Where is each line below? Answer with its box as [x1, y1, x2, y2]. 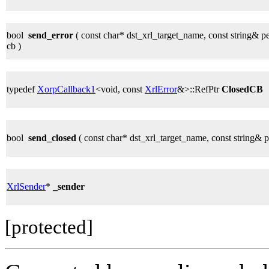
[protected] [5, 216, 93, 238]
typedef [7, 84, 37, 95]
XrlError [145, 84, 177, 95]
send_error [28, 30, 73, 41]
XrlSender [7, 181, 46, 192]
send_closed [28, 133, 76, 144]
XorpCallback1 [37, 84, 95, 95]
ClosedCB [222, 84, 263, 95]
